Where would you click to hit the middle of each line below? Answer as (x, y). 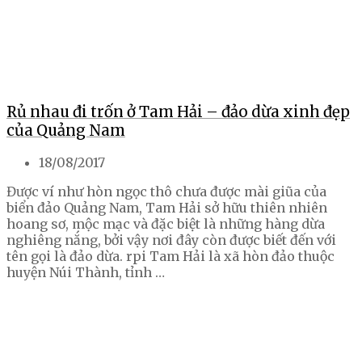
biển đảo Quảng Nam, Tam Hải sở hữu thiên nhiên (167, 208)
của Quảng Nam (66, 130)
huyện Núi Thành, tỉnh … (86, 273)
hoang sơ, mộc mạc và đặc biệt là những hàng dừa (166, 224)
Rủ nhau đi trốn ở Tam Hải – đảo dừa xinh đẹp (178, 112)
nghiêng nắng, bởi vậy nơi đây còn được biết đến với (171, 240)
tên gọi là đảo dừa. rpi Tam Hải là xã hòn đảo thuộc (170, 257)
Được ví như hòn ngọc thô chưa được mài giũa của (166, 192)
